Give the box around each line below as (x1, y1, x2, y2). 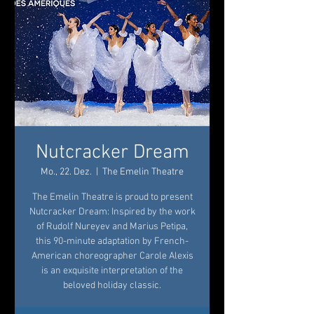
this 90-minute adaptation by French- (36, 235, 189, 247)
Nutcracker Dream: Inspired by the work (29, 206, 196, 218)
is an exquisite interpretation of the (41, 265, 183, 277)
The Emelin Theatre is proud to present (32, 191, 193, 203)
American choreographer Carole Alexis (31, 250, 193, 262)
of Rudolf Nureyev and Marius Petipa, (36, 221, 188, 233)
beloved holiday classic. (63, 280, 161, 292)
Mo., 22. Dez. (41, 166, 92, 178)
